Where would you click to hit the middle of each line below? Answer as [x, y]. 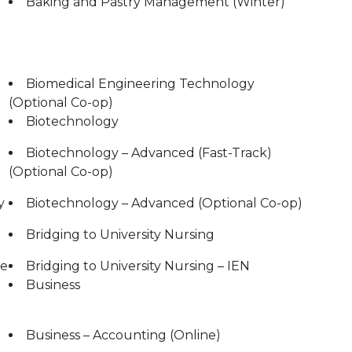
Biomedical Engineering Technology [140, 84]
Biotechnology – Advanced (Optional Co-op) [164, 203]
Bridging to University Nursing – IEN [138, 266]
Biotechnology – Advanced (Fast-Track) [149, 153]
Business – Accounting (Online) [123, 335]
